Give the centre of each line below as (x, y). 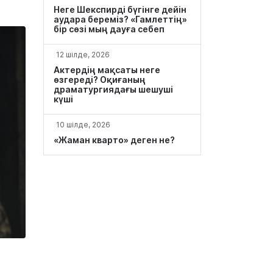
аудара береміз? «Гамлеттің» (120, 19)
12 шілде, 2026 (83, 55)
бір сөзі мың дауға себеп (109, 29)
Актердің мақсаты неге (107, 70)
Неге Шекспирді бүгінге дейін (120, 9)
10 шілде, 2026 (83, 125)
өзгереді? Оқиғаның (100, 80)
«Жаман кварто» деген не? (114, 140)
